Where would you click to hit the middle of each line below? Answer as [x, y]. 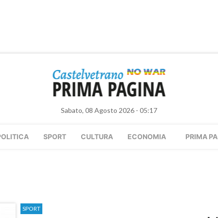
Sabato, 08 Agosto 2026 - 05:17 [109, 110]
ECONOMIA [147, 136]
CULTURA [97, 136]
